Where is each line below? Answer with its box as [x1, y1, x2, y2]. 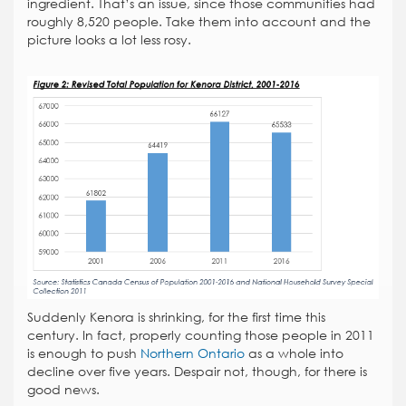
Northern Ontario [140, 343, 245, 362]
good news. [27, 380, 100, 399]
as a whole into [245, 343, 343, 362]
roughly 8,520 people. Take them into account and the [27, 13, 371, 32]
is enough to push [27, 343, 140, 362]
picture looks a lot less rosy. [27, 31, 191, 50]
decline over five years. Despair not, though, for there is [27, 362, 367, 381]
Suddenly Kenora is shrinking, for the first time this [27, 307, 325, 326]
